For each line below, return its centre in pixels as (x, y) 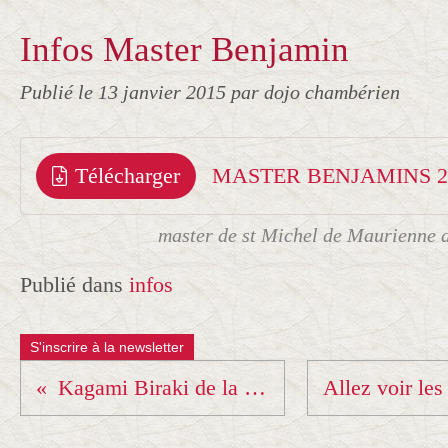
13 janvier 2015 (164, 92)
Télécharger (127, 175)
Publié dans (71, 284)
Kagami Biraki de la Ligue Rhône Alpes (255, 387)
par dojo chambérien (315, 92)
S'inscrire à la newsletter (107, 347)
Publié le (59, 92)
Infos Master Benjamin (184, 49)
